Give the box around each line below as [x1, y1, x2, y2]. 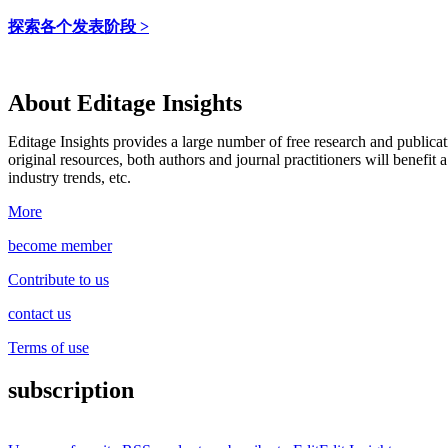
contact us [8, 305, 71, 323]
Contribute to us [8, 271, 109, 289]
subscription [8, 377, 134, 404]
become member [8, 237, 112, 255]
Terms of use [8, 339, 89, 357]
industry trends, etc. [8, 169, 131, 187]
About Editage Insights [8, 90, 242, 117]
